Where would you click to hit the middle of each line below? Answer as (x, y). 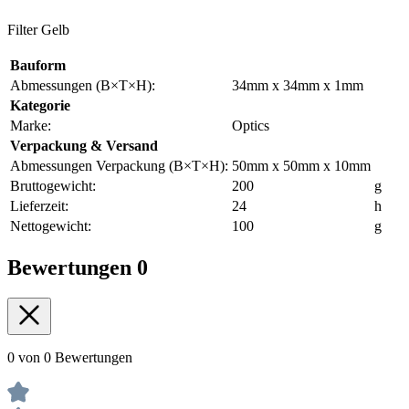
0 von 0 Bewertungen (70, 358)
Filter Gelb (38, 29)
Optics (251, 125)
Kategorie (40, 105)
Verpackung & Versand (84, 145)
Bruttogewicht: (53, 185)
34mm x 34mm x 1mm (298, 85)
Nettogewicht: (51, 225)
